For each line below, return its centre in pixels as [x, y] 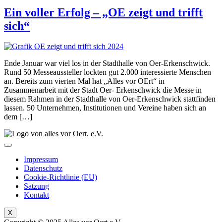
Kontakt [36, 195]
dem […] [18, 117]
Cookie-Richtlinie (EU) [60, 177]
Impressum [41, 160]
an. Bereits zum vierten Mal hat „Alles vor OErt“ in [84, 81]
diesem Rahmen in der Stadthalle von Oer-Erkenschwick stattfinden [110, 99]
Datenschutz [43, 168]
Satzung [36, 186]
